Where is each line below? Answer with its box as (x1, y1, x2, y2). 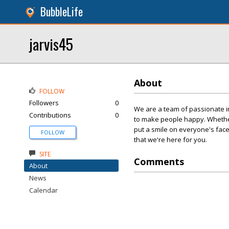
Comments (134, 155, 184, 168)
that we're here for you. (134, 135, 207, 144)
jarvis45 (29, 33, 73, 55)
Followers (29, 98, 59, 107)
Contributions (29, 110, 71, 120)
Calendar (29, 186, 58, 195)
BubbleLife (40, 4, 83, 19)
